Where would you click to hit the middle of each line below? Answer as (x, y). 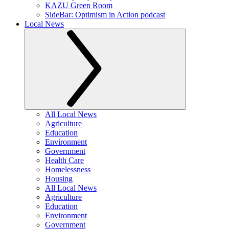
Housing (59, 179)
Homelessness (68, 169)
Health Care (64, 160)
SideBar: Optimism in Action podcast (105, 15)
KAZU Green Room (79, 5)
